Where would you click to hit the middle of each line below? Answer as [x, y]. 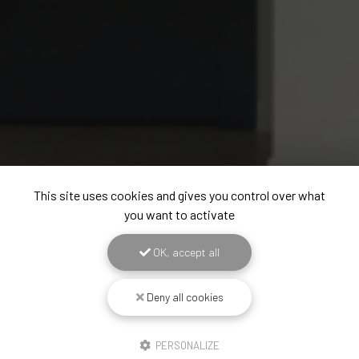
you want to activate [179, 214]
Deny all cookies [184, 297]
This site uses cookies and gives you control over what [179, 195]
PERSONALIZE [186, 345]
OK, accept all [185, 252]
